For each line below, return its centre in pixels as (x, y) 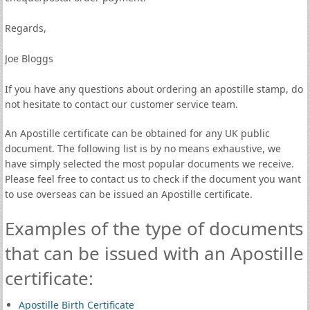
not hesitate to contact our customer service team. (121, 104)
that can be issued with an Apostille (154, 253)
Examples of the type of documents (154, 228)
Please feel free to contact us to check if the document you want (153, 179)
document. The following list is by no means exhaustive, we (143, 148)
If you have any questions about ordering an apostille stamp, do (154, 89)
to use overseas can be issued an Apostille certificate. (128, 194)
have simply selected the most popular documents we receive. (149, 164)
